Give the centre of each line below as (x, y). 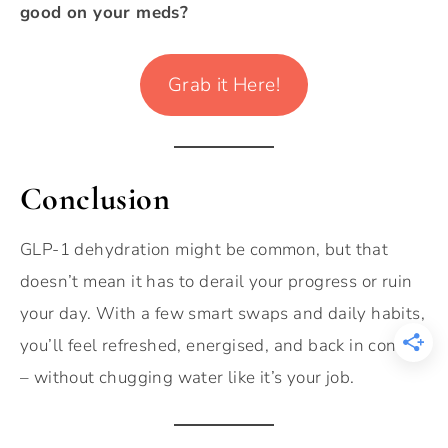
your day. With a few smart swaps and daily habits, (222, 313)
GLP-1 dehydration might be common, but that (204, 249)
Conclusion (95, 198)
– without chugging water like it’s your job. (187, 377)
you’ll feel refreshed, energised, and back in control (222, 345)
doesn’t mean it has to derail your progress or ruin (216, 281)
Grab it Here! (224, 84)
